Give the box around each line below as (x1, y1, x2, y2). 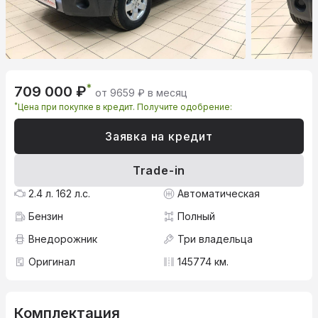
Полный (177, 210, 215, 223)
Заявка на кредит (105, 129, 213, 144)
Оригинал (28, 256, 75, 268)
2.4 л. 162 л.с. (28, 187, 90, 200)
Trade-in (132, 163, 186, 178)
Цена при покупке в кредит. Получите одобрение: (18, 102, 232, 113)
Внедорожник (28, 233, 97, 246)
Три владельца (177, 233, 253, 246)
